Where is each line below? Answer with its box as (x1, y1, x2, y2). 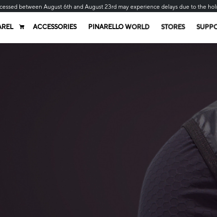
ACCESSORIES (32, 22, 77, 31)
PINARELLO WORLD (88, 22, 150, 31)
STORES (161, 22, 185, 31)
